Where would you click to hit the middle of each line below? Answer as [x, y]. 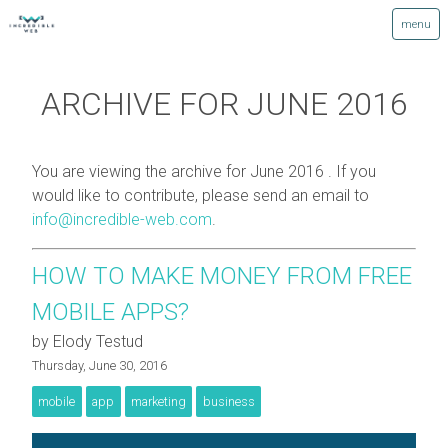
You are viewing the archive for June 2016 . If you [204, 171]
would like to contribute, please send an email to [200, 195]
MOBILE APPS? [110, 312]
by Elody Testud [87, 341]
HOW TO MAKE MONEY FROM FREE [222, 276]
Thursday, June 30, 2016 [99, 365]
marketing [158, 402]
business [228, 402]
